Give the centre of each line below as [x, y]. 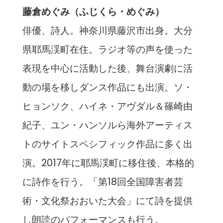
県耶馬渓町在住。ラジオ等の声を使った [107, 50]
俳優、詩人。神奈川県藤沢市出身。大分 [107, 31]
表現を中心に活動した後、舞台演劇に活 [107, 69]
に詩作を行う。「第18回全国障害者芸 [103, 182]
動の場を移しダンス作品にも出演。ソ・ [107, 88]
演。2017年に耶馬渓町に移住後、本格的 [108, 163]
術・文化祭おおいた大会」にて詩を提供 [107, 201]
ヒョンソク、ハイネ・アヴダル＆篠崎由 [107, 107]
